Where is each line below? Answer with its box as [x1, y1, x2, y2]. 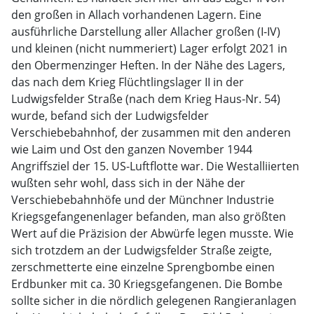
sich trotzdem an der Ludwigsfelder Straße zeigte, [11, 243, 272, 258]
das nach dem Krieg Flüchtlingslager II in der [11, 74, 244, 90]
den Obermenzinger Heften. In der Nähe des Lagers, [11, 57, 285, 73]
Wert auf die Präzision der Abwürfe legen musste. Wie [11, 226, 294, 241]
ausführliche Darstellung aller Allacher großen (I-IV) [11, 24, 280, 39]
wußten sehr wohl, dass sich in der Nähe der [11, 175, 245, 191]
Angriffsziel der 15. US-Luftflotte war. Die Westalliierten [11, 158, 299, 174]
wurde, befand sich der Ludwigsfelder [11, 108, 209, 123]
